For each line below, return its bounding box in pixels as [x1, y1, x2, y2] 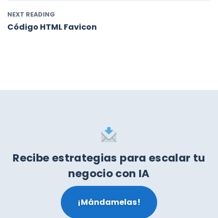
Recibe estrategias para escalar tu [13, 150, 205, 166]
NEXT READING [7, 10, 55, 18]
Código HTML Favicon [7, 21, 97, 33]
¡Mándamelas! [77, 196, 141, 208]
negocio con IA [68, 166, 150, 182]
